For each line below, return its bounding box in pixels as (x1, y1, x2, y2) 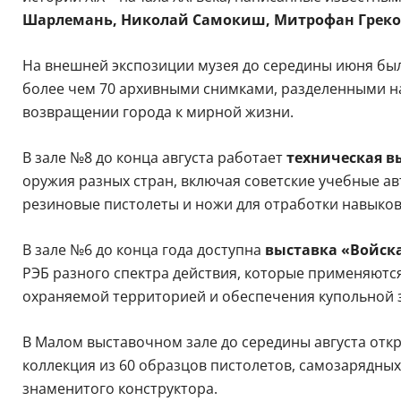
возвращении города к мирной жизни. (21, 102, 294, 123)
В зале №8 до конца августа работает (21, 148, 286, 168)
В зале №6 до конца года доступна (21, 240, 265, 260)
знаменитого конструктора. (21, 379, 218, 399)
